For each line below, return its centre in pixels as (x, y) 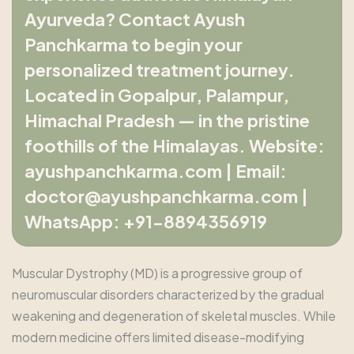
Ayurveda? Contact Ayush (135, 19)
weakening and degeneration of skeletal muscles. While (174, 316)
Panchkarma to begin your (134, 45)
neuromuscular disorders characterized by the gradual (168, 295)
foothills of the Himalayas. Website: (175, 146)
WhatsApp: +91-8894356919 (146, 222)
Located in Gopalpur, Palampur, (157, 95)
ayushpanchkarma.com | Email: (156, 171)
